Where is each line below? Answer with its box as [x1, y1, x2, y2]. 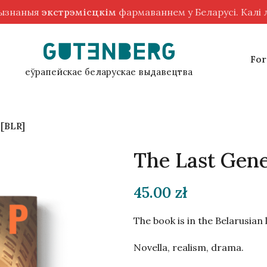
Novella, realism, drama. [133, 241, 244, 253]
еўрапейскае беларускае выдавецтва [25, 66, 193, 77]
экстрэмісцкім [42, 5, 116, 18]
